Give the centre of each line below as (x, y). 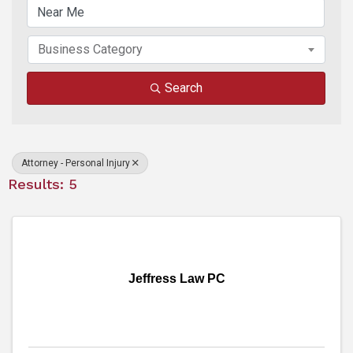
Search (183, 88)
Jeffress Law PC (176, 279)
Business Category (90, 50)
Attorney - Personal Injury (76, 163)
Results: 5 (43, 184)
